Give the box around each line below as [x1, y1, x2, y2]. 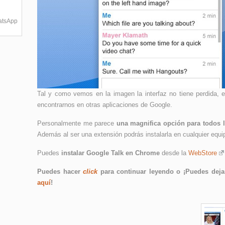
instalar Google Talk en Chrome [61, 149, 160, 157]
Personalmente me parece [37, 120, 117, 127]
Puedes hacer [37, 168, 83, 175]
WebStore [188, 149, 217, 157]
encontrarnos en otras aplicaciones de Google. [37, 101, 172, 108]
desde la [160, 149, 188, 157]
